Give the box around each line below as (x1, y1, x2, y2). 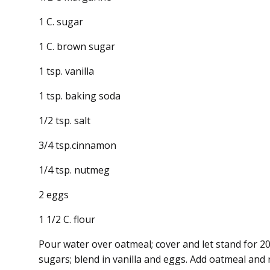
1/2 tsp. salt (39, 113, 90, 127)
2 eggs (39, 187, 69, 201)
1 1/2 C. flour (39, 212, 95, 226)
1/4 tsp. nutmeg (39, 163, 110, 177)
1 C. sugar (39, 14, 83, 28)
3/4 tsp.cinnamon (39, 138, 116, 152)
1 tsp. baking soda (39, 89, 121, 102)
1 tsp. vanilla (39, 64, 94, 78)
